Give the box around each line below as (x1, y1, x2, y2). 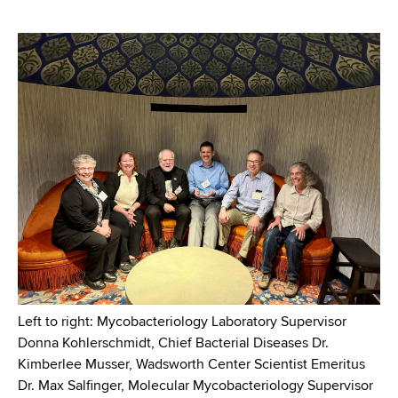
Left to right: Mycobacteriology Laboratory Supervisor (18, 315, 346, 330)
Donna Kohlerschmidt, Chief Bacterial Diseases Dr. (18, 337, 329, 352)
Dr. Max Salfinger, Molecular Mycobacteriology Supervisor (18, 379, 373, 394)
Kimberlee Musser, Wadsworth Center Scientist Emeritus (18, 358, 365, 373)
